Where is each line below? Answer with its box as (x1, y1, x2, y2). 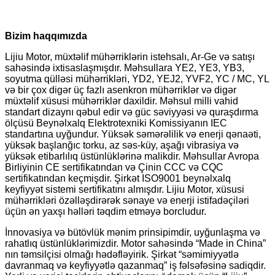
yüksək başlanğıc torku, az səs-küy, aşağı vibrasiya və (5, 139, 239, 150)
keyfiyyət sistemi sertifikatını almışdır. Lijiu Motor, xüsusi (5, 184, 244, 195)
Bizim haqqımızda (5, 30, 87, 41)
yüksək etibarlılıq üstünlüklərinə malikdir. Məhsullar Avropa (5, 150, 259, 161)
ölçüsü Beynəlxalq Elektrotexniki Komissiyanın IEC (5, 117, 227, 128)
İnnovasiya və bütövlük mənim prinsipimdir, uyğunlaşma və (5, 227, 260, 238)
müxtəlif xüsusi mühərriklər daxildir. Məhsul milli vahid (5, 95, 238, 106)
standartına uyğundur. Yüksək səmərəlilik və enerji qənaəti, (5, 128, 261, 139)
